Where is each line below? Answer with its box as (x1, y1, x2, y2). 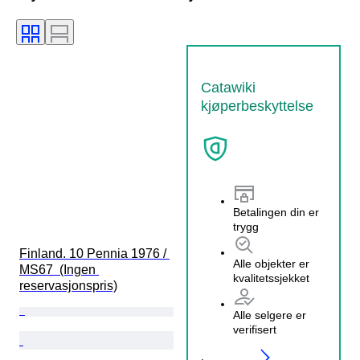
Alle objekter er (233, 257, 309, 271)
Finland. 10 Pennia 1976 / (19, 246, 170, 260)
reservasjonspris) (19, 278, 117, 292)
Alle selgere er (233, 309, 306, 322)
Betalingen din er (233, 206, 319, 219)
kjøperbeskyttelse (201, 97, 313, 114)
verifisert (233, 323, 276, 337)
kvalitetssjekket (233, 272, 309, 285)
